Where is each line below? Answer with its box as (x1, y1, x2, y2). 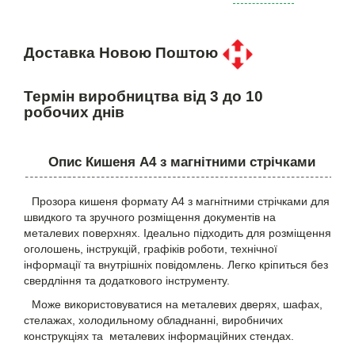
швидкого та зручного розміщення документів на (24, 211, 276, 224)
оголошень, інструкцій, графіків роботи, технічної (24, 242, 277, 256)
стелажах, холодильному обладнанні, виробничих (24, 314, 283, 327)
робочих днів (24, 104, 124, 121)
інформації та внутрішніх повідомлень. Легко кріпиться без (24, 258, 328, 272)
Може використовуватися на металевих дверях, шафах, (32, 298, 323, 311)
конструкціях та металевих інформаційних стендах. (24, 330, 294, 343)
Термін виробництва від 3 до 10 (24, 88, 263, 105)
